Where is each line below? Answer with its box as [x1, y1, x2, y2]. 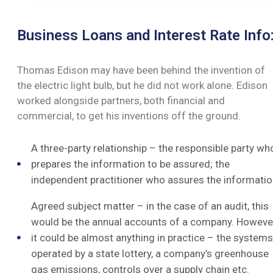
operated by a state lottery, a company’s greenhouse [30, 247, 269, 260]
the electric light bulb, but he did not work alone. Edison [17, 79, 268, 91]
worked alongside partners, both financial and [17, 94, 225, 107]
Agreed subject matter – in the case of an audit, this [30, 199, 269, 212]
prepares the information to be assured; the [30, 157, 230, 170]
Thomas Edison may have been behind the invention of [17, 63, 265, 76]
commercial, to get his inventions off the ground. [17, 109, 241, 122]
